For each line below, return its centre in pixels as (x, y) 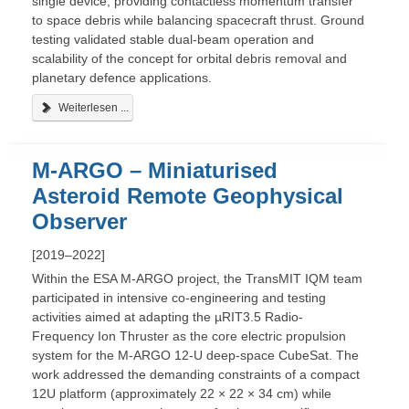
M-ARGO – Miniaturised (155, 170)
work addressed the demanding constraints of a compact (196, 374)
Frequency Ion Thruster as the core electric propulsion (189, 336)
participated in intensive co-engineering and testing (179, 297)
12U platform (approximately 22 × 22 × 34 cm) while (182, 393)
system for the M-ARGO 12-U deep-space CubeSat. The (195, 355)
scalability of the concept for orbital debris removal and (189, 59)
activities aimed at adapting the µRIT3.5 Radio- (168, 316)
